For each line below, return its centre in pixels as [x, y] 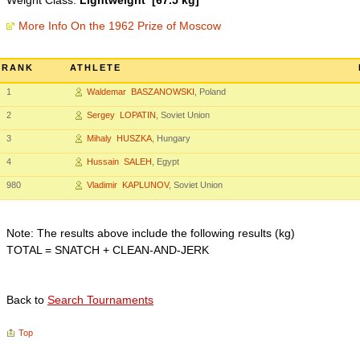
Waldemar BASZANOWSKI [141, 92]
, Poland [210, 92]
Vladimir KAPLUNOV [128, 185]
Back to [27, 300]
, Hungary [171, 138]
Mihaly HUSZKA [119, 138]
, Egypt [166, 162]
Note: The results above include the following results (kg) [151, 233]
